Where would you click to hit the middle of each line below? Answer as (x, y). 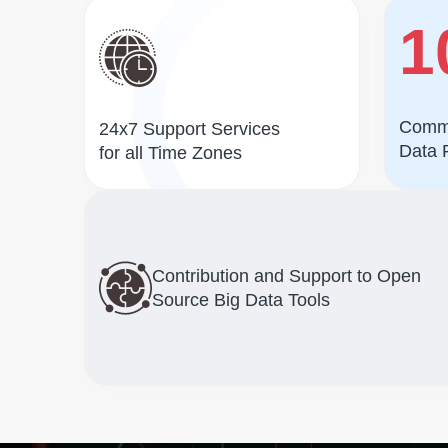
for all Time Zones (170, 153)
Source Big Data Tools (241, 300)
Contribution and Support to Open (286, 276)
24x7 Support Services (189, 129)
